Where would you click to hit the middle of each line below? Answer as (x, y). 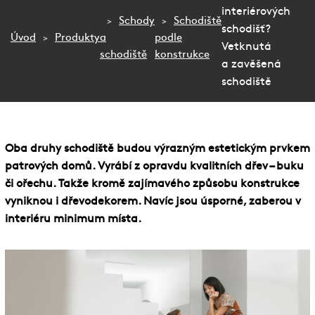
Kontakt (38, 116)
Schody (137, 21)
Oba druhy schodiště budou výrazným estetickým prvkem (157, 149)
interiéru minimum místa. (73, 219)
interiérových (256, 12)
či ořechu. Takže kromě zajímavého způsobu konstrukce (152, 184)
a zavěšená (251, 65)
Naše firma (45, 60)
